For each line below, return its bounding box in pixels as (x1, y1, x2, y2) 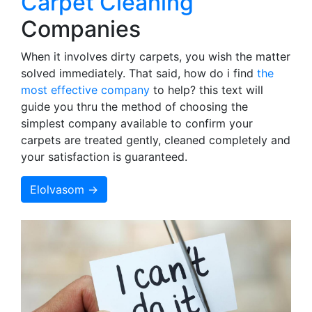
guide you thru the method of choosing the (21, 99, 248, 114)
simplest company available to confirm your (21, 116, 253, 130)
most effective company (21, 82, 150, 97)
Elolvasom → (30, 182, 98, 196)
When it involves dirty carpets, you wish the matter (21, 49, 290, 63)
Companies (21, 15, 141, 42)
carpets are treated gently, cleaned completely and (21, 132, 290, 147)
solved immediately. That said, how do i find (21, 65, 257, 80)
